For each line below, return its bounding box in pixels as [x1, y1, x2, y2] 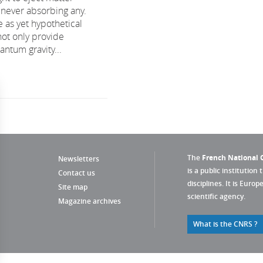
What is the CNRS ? [193, 219, 257, 229]
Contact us [58, 168, 95, 178]
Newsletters [58, 154, 99, 164]
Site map [58, 182, 87, 192]
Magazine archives [58, 196, 121, 206]
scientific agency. [187, 191, 245, 201]
